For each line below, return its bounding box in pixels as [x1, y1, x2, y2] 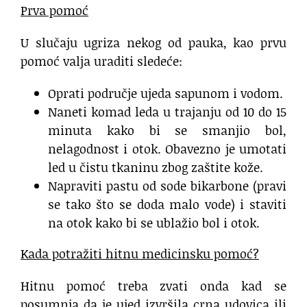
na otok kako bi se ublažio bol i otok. [48, 214, 260, 232]
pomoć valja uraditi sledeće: [21, 52, 182, 71]
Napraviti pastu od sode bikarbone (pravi [48, 177, 286, 195]
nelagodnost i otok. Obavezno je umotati [48, 140, 286, 158]
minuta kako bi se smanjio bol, [48, 121, 286, 140]
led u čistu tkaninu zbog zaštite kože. [48, 158, 263, 177]
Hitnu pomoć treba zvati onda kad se [21, 277, 286, 295]
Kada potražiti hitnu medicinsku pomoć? [21, 245, 259, 263]
